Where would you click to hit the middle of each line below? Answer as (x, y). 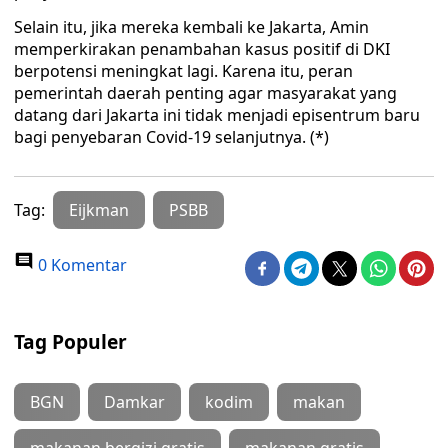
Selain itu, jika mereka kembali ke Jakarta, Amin (191, 27)
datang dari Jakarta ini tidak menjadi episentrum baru (217, 115)
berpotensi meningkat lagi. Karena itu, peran (183, 71)
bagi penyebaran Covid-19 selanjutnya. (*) (171, 137)
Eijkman (99, 210)
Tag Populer (70, 341)
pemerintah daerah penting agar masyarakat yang (205, 93)
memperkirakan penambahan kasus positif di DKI (202, 49)
